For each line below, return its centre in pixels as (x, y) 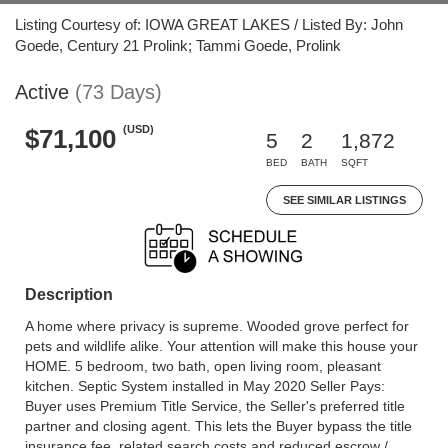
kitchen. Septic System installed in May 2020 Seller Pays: (205, 386)
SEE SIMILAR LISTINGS (344, 200)
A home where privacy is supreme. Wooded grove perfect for (217, 326)
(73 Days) (118, 92)
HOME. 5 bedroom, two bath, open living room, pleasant (203, 366)
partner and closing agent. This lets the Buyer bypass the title (218, 426)
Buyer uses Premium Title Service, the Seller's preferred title (215, 406)
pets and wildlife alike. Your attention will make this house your (221, 346)
